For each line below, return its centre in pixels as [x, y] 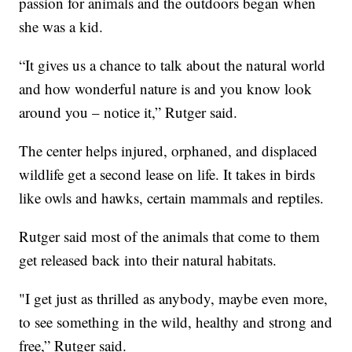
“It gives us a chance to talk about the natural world [172, 65]
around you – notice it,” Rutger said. [128, 112]
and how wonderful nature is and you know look [166, 89]
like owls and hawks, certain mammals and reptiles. [172, 198]
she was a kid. [61, 27]
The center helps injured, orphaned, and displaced [169, 151]
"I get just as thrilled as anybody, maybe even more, [174, 299]
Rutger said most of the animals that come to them [170, 236]
